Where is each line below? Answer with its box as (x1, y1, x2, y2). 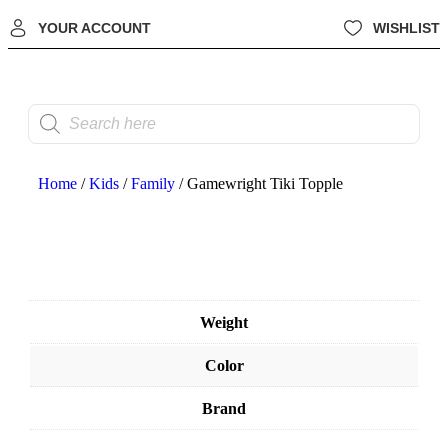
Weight (200, 313, 248, 331)
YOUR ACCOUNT (38, 20, 151, 36)
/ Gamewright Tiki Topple (175, 174, 343, 192)
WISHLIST (373, 20, 440, 36)
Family (131, 174, 175, 192)
